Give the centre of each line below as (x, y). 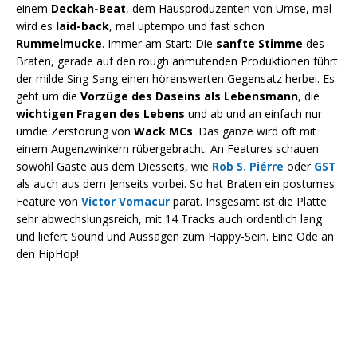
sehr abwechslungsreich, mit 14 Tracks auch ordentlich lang (169, 218)
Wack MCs (163, 131)
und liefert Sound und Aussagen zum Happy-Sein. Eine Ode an (175, 236)
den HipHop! (47, 253)
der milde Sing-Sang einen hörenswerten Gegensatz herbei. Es (175, 78)
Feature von (49, 201)
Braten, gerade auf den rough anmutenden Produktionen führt (177, 61)
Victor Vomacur (126, 201)
